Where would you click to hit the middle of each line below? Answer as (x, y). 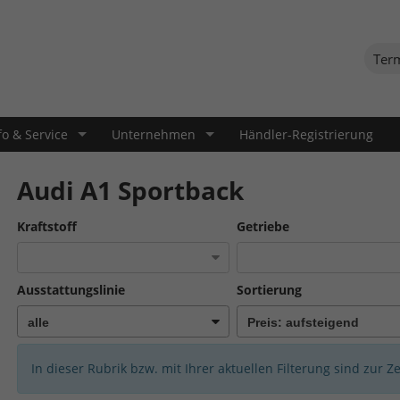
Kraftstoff (46, 226)
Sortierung (270, 290)
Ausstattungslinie (71, 290)
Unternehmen (154, 134)
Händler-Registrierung (306, 134)
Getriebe (263, 226)
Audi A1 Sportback (130, 190)
